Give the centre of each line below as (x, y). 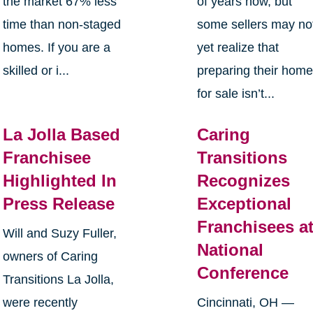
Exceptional (245, 204)
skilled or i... (36, 71)
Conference (243, 273)
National (231, 250)
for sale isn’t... (236, 94)
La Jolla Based (61, 135)
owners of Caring (50, 257)
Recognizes (244, 181)
